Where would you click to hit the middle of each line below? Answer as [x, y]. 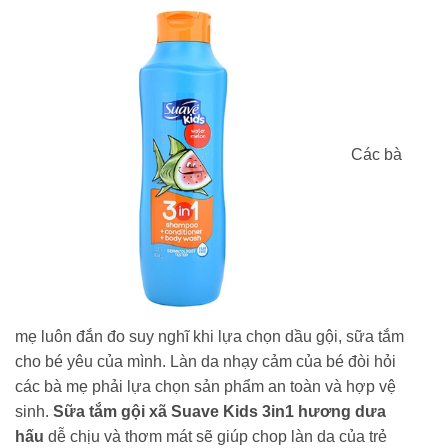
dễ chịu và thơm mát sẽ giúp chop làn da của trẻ [215, 437]
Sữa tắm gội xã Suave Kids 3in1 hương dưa [219, 412]
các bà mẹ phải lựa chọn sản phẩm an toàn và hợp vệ [205, 387]
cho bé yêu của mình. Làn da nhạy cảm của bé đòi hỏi [205, 362]
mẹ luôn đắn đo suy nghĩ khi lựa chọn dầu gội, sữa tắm [209, 337]
